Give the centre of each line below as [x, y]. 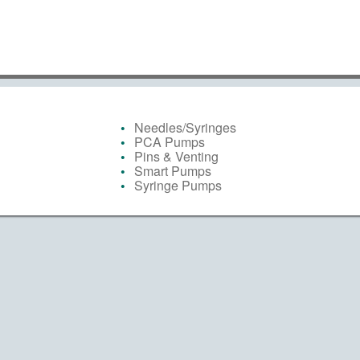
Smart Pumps [172, 171]
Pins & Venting [176, 156]
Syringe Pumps [178, 185]
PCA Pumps [169, 142]
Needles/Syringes [185, 127]
